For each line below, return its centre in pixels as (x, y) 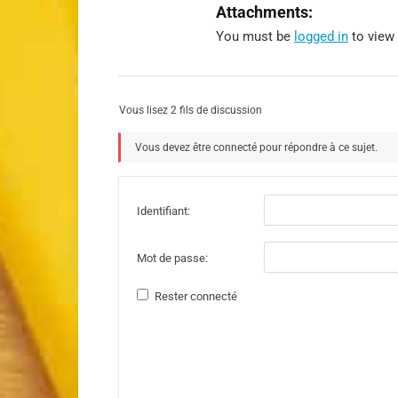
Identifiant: (163, 211)
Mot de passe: (172, 258)
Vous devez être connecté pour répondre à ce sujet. (256, 147)
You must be (255, 36)
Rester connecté (196, 296)
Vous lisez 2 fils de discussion (191, 110)
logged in (321, 36)
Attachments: (264, 12)
